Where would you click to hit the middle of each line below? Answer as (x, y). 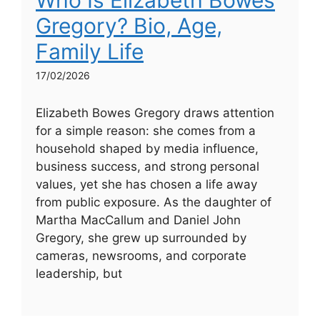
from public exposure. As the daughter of (154, 202)
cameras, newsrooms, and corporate (141, 256)
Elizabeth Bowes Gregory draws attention (155, 113)
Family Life (90, 52)
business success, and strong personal (147, 167)
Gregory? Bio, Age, (129, 26)
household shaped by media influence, (147, 149)
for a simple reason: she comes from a (146, 131)
